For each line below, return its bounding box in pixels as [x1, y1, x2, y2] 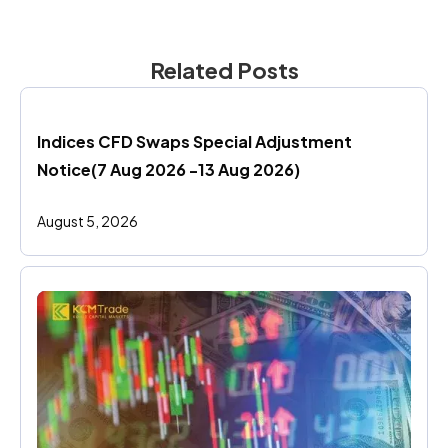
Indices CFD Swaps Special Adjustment [37, 131, 352, 152]
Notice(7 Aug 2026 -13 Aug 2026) [37, 159, 300, 180]
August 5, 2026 [37, 212, 138, 230]
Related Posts [149, 56, 299, 84]
